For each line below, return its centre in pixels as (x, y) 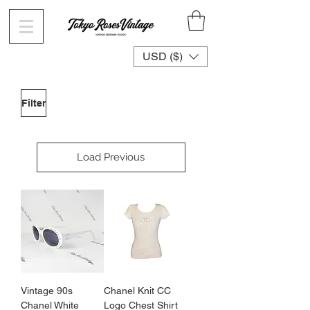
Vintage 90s (47, 290)
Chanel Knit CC (137, 290)
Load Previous (111, 157)
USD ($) (163, 56)
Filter (34, 103)
